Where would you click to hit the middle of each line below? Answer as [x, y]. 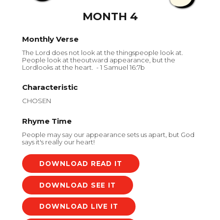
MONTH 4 [110, 17]
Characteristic [50, 87]
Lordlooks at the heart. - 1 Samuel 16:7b [83, 67]
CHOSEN [37, 101]
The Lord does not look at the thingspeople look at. [103, 52]
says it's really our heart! [58, 142]
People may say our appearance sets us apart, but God [108, 134]
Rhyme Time [47, 121]
